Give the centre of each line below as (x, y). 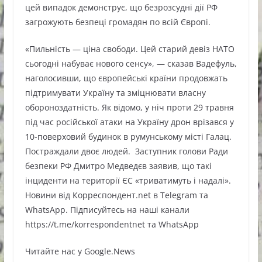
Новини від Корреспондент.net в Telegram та (116, 195)
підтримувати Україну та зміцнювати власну (115, 93)
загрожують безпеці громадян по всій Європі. (118, 22)
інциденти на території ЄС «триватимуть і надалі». (128, 180)
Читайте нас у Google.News (80, 251)
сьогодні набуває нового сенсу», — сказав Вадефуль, (131, 63)
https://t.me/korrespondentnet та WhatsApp (112, 224)
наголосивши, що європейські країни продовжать (126, 78)
